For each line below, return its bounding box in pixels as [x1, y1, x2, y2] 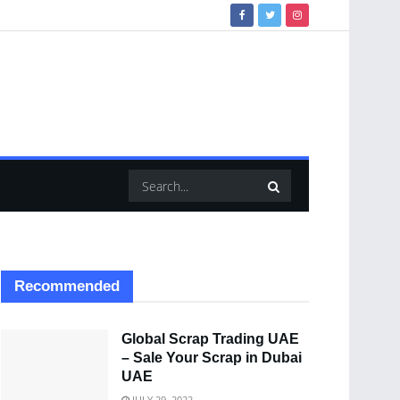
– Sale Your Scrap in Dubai [121, 350, 302, 365]
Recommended [14, 278, 120, 295]
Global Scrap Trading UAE [121, 331, 299, 346]
